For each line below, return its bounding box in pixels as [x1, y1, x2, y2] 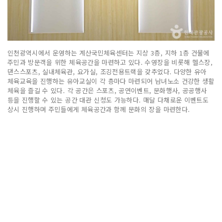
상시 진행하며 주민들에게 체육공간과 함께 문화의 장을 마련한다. [7, 104, 190, 114]
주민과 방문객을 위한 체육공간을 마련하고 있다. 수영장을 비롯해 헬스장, [7, 57, 213, 67]
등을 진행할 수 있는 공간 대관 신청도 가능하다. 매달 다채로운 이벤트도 [7, 95, 209, 105]
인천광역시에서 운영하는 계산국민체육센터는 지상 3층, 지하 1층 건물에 [7, 48, 210, 57]
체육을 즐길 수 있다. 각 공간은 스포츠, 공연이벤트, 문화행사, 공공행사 [7, 85, 207, 95]
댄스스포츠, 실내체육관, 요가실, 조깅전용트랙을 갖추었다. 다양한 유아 [7, 66, 207, 76]
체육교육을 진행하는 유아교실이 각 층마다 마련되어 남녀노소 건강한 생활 [7, 76, 215, 86]
